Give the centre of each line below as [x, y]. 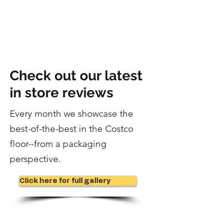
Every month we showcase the [72, 114]
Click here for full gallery [65, 181]
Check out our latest [76, 76]
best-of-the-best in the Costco [72, 129]
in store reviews [62, 93]
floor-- [22, 144]
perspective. [35, 159]
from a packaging [70, 144]
